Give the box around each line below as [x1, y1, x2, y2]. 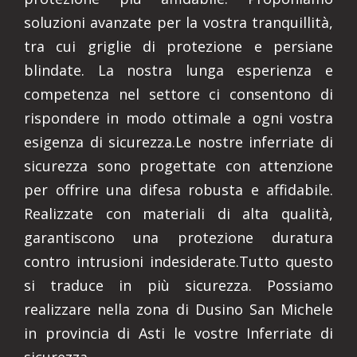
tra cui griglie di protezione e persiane [24, 37, 333, 56]
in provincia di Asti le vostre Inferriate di [24, 324, 333, 343]
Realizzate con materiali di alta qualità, [24, 204, 333, 223]
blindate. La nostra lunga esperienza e [24, 61, 333, 80]
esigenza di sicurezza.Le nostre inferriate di [24, 132, 333, 151]
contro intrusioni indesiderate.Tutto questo [24, 252, 333, 271]
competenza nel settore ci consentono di [24, 84, 333, 104]
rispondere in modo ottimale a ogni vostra [24, 108, 333, 127]
